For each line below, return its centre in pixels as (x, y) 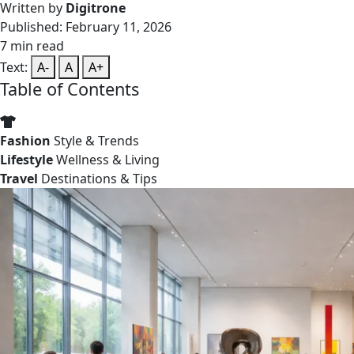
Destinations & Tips (99, 179)
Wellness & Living (108, 160)
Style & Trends (96, 141)
